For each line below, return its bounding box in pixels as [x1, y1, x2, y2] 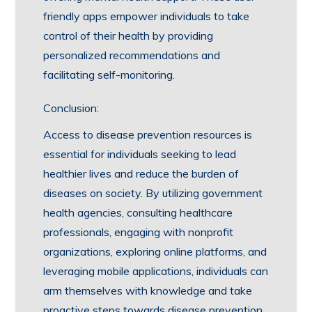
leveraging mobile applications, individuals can [43, 264, 269, 278]
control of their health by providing [43, 29, 214, 42]
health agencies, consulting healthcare [43, 205, 233, 219]
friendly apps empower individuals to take [43, 9, 250, 23]
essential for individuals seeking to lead [43, 147, 237, 161]
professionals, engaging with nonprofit [43, 225, 234, 239]
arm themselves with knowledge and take [43, 283, 253, 297]
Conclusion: [43, 101, 100, 115]
